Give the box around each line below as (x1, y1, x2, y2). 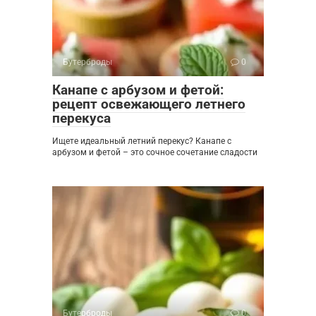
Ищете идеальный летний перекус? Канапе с (52, 135, 231, 146)
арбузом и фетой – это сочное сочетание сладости (52, 147, 257, 157)
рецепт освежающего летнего (52, 95, 245, 112)
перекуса (52, 109, 111, 126)
